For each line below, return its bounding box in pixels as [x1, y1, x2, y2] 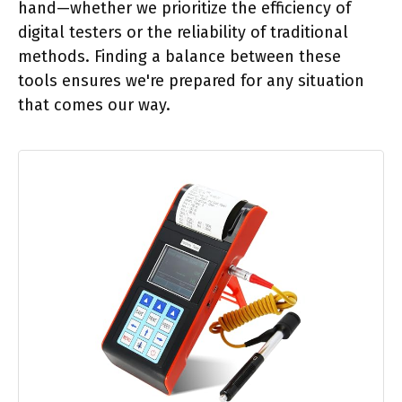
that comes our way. [18, 94, 170, 115]
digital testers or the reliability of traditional [18, 22, 348, 42]
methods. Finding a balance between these [18, 46, 341, 66]
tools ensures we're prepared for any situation [18, 70, 364, 91]
